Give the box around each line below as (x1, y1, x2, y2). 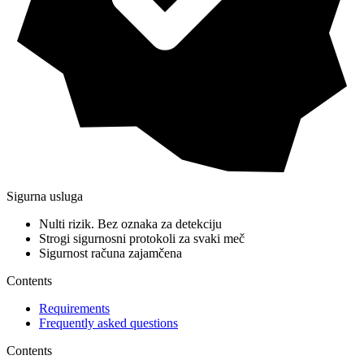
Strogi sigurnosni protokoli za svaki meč (39, 232, 245, 246)
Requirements (39, 301, 110, 316)
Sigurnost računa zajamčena (39, 246, 182, 261)
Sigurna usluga (6, 189, 83, 204)
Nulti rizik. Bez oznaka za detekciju (39, 217, 222, 232)
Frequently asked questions (39, 316, 178, 331)
